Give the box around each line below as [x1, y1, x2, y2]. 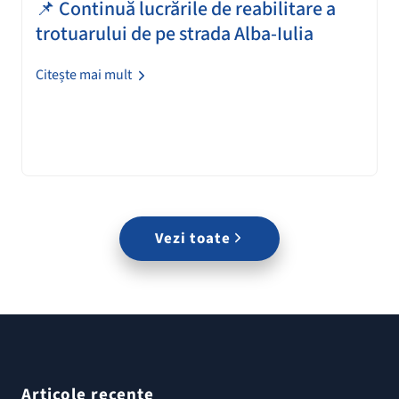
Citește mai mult [36, 65, 134, 85]
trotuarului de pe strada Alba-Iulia [36, 20, 313, 49]
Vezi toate [154, 227, 231, 249]
